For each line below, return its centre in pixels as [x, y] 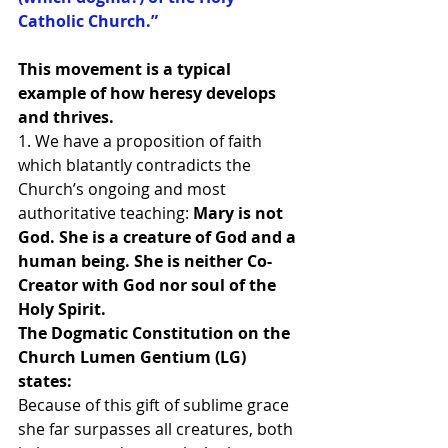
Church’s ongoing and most [124, 189]
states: [45, 381]
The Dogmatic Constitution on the [156, 333]
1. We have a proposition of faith [142, 141]
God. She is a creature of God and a [159, 237]
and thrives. [66, 117]
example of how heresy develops [149, 93]
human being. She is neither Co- [145, 261]
